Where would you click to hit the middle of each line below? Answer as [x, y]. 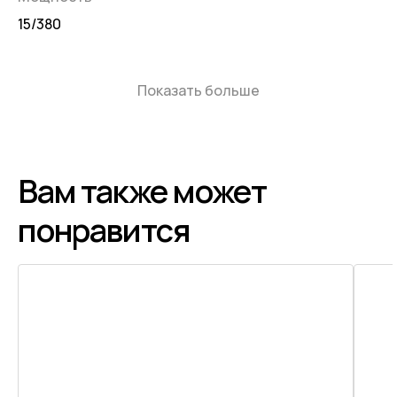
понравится [104, 230]
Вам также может [142, 191]
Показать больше [198, 91]
